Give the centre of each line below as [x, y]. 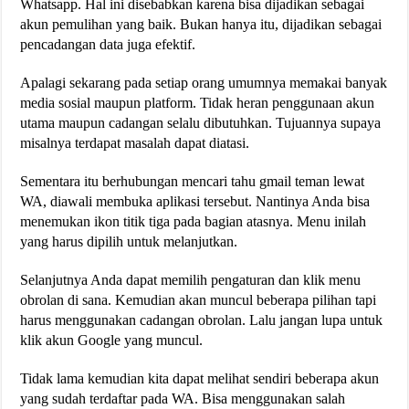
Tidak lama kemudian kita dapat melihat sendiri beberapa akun [200, 378]
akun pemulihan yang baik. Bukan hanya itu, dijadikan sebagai [201, 24]
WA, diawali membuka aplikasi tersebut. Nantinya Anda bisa [195, 201]
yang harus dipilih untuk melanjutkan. [129, 241]
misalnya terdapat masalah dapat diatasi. [135, 142]
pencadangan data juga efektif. [108, 44]
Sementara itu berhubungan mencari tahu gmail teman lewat [193, 181]
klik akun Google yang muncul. [112, 340]
